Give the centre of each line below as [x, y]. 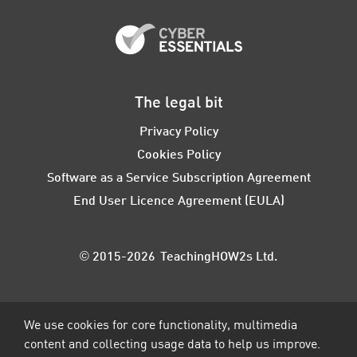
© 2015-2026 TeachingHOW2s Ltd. [178, 256]
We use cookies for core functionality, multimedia [161, 324]
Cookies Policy [178, 154]
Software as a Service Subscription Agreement [178, 177]
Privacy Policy [178, 131]
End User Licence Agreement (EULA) [178, 200]
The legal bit [178, 102]
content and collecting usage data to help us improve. [177, 343]
